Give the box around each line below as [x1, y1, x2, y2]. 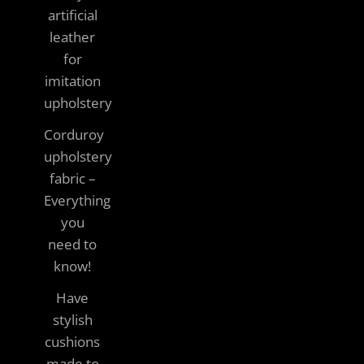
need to [48, 234, 97, 253]
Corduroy [44, 124, 104, 144]
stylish [52, 310, 93, 329]
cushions [45, 331, 100, 351]
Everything [44, 190, 110, 210]
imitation [44, 71, 101, 90]
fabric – [49, 168, 96, 188]
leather [50, 27, 95, 46]
